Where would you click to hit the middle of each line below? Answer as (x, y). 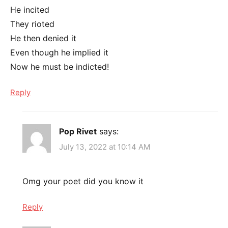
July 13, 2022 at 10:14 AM (105, 147)
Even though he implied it (59, 52)
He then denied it (43, 38)
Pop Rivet (78, 131)
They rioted (32, 24)
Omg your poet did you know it (83, 181)
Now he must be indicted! (60, 66)
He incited (30, 9)
